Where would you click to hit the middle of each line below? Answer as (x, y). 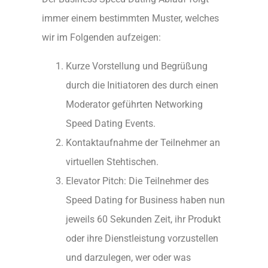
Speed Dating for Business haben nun (145, 200)
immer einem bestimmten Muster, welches (130, 18)
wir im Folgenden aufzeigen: (101, 37)
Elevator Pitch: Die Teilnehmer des (137, 181)
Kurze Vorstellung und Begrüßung (137, 66)
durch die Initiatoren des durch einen (142, 85)
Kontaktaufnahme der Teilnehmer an (143, 142)
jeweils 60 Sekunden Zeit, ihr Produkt (143, 219)
